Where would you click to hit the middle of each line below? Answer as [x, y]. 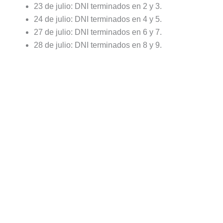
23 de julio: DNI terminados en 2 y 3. [98, 6]
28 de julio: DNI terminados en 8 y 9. [98, 45]
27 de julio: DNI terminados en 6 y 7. [98, 32]
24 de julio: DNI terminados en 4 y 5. [98, 19]
